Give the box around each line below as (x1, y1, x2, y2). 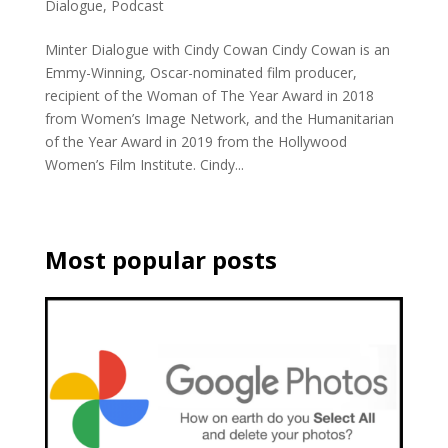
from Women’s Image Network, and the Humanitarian (44, 108, 394, 128)
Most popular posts (44, 242, 277, 276)
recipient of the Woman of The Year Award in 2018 (44, 85, 374, 105)
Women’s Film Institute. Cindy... (44, 154, 244, 174)
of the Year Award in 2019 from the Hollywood (44, 131, 347, 151)
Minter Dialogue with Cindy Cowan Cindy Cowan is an (44, 39, 390, 59)
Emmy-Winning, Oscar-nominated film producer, (44, 62, 357, 82)
